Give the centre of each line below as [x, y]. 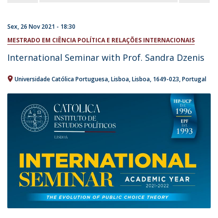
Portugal [194, 79]
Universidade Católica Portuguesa [61, 79]
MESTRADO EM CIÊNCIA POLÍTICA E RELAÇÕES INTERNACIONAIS [101, 40]
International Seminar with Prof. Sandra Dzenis [106, 57]
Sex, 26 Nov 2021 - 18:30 [41, 27]
